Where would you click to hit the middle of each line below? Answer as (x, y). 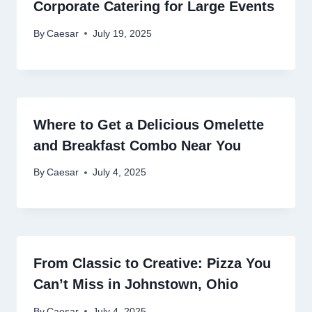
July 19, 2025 (123, 33)
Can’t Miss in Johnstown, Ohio (136, 284)
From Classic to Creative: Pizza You (152, 264)
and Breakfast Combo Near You (137, 145)
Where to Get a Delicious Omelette (149, 124)
